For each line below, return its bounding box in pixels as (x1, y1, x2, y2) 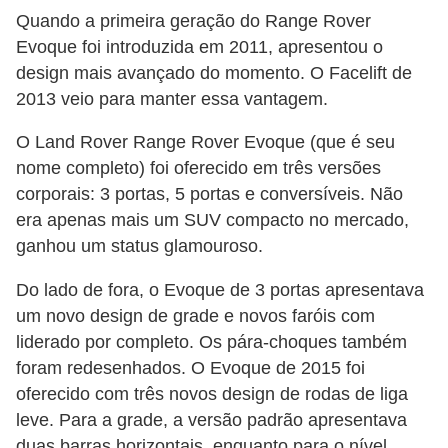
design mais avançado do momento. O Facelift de (16, 62, 412, 83)
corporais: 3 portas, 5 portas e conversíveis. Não (16, 184, 403, 205)
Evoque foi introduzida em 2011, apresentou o (16, 36, 383, 57)
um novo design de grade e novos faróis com (16, 305, 375, 326)
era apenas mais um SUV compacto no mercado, (16, 210, 409, 231)
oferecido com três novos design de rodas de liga (16, 383, 408, 404)
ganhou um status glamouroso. (16, 236, 263, 257)
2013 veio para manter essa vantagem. (16, 88, 328, 109)
